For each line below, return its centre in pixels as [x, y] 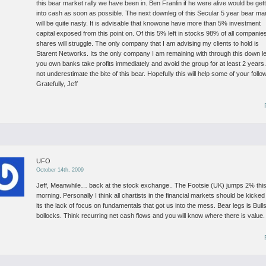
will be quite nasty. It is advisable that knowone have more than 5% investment [149, 23]
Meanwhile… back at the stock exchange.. [111, 185]
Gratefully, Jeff [57, 84]
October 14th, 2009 [60, 170]
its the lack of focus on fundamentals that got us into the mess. [126, 205]
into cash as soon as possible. [80, 13]
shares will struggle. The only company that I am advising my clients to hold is [148, 43]
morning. [49, 195]
